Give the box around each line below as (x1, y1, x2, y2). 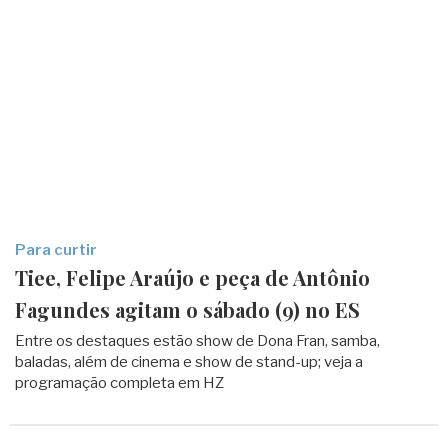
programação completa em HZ (15, 374, 224, 392)
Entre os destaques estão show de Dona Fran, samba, (15, 332, 380, 350)
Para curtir (15, 241, 97, 259)
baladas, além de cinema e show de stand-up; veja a (15, 353, 363, 371)
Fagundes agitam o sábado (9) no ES (15, 296, 360, 323)
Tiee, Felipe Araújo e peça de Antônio (15, 264, 370, 291)
